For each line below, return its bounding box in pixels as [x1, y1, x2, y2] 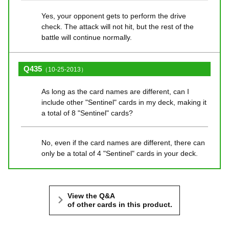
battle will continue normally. [41, 33, 132, 41]
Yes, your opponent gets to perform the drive [41, 11, 186, 20]
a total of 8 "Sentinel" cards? [41, 108, 133, 117]
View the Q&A [67, 191, 115, 200]
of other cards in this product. [67, 200, 172, 209]
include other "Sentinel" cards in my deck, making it [41, 98, 207, 106]
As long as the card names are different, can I [41, 87, 189, 96]
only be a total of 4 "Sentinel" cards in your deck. [41, 149, 198, 157]
